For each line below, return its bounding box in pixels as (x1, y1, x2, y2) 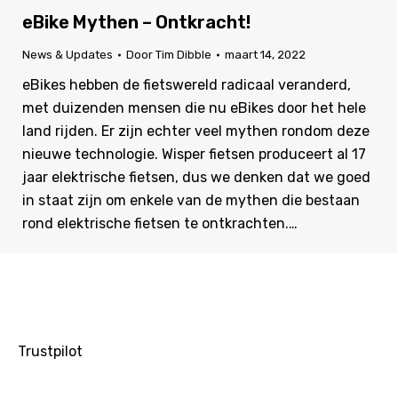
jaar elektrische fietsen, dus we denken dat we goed (22, 169, 370, 187)
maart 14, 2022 (225, 48, 306, 62)
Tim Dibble (155, 48, 211, 62)
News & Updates (22, 48, 113, 62)
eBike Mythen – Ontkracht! (22, 12, 251, 34)
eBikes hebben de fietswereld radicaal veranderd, (22, 76, 351, 94)
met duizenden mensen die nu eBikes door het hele (22, 99, 366, 117)
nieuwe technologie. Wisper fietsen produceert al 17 (22, 146, 366, 163)
